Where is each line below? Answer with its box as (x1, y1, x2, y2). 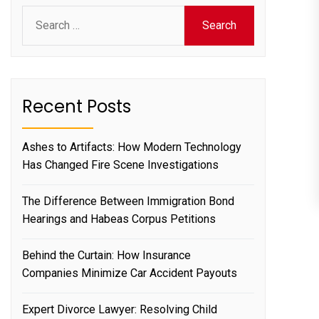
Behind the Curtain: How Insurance (22, 248, 191, 262)
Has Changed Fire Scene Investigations (22, 157, 219, 172)
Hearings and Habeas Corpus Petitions (22, 211, 216, 226)
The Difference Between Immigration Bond (22, 194, 234, 208)
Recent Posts (22, 94, 131, 118)
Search (21, 6, 58, 20)
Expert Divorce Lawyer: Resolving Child (22, 302, 217, 316)
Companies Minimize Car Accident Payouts (22, 266, 237, 280)
